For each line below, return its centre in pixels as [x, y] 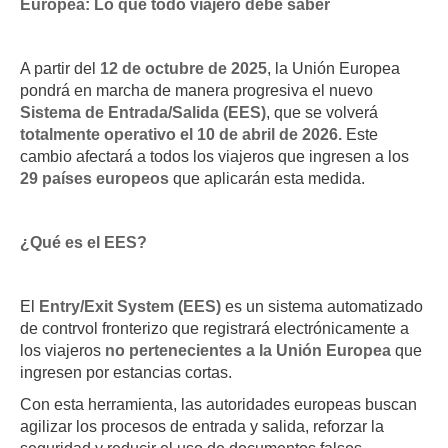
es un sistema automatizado [322, 307]
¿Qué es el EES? [83, 243]
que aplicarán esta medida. [269, 179]
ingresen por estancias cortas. [126, 373]
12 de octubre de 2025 [183, 69]
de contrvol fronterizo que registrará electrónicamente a [214, 329]
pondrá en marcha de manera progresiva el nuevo [196, 91]
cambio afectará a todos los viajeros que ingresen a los [214, 157]
